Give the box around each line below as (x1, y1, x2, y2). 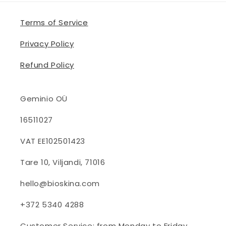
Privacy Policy (20, 38, 74, 49)
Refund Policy (20, 60, 74, 70)
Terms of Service (20, 17, 88, 28)
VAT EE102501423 (20, 136, 85, 146)
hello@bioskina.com (20, 178, 100, 189)
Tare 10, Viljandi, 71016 (20, 157, 105, 167)
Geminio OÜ (20, 93, 68, 104)
